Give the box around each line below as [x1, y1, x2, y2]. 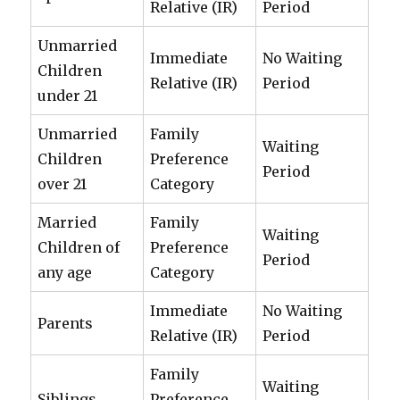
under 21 [37, 87, 98, 104]
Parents [37, 314, 94, 332]
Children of [37, 238, 121, 256]
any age [37, 263, 93, 281]
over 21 [37, 175, 87, 193]
